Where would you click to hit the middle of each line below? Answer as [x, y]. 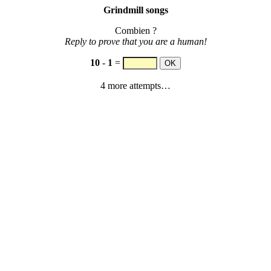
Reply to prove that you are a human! [135, 41]
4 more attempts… [135, 86]
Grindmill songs [135, 10]
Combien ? [135, 31]
